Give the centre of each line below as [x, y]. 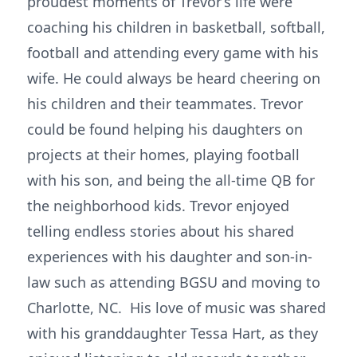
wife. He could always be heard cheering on [174, 78]
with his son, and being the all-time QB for [171, 180]
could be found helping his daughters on [165, 129]
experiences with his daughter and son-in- [170, 257]
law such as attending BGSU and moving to [174, 282]
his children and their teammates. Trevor [165, 104]
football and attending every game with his [173, 53]
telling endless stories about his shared [161, 231]
